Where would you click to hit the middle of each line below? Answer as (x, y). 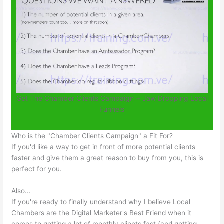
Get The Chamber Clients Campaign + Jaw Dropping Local (112, 98)
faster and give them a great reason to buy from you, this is (108, 158)
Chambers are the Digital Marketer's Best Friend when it (102, 213)
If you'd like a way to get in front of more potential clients (104, 147)
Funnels (112, 109)
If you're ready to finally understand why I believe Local (101, 202)
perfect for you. (37, 169)
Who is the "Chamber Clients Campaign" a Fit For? (92, 136)
